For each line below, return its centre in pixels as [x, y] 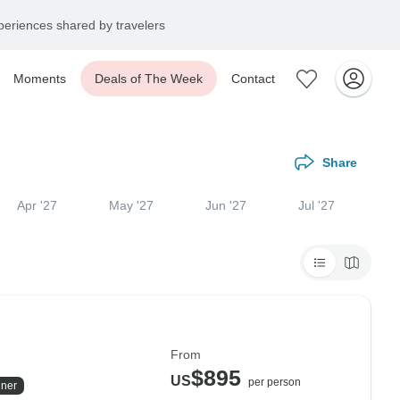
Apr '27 [37, 205]
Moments [40, 79]
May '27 [132, 205]
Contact [253, 79]
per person [275, 382]
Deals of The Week [149, 79]
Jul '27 [317, 205]
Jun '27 [226, 205]
